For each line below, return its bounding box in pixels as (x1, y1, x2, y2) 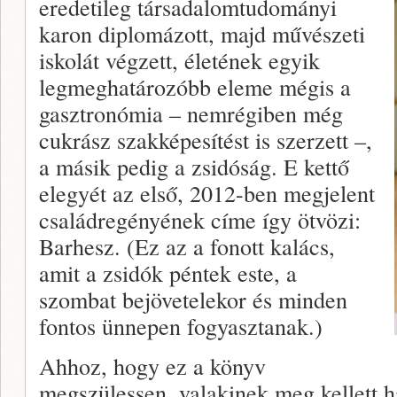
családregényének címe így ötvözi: (39, 204, 361, 235)
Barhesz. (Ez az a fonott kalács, (39, 230, 335, 261)
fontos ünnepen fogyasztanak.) (39, 310, 323, 341)
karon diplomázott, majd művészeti (39, 18, 365, 49)
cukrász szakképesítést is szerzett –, (39, 124, 372, 155)
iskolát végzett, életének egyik (39, 44, 320, 75)
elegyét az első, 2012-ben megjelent (39, 177, 375, 208)
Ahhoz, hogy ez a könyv (39, 350, 266, 381)
